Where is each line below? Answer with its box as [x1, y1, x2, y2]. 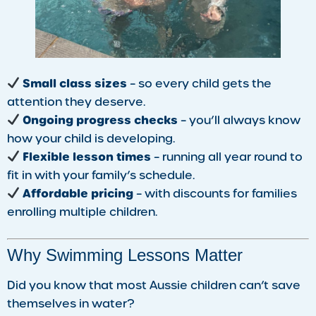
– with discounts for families [133, 186, 298, 201]
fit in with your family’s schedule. [7, 167, 195, 183]
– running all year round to [151, 149, 303, 164]
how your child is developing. [7, 130, 175, 146]
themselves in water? [7, 296, 134, 311]
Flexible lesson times [23, 148, 152, 165]
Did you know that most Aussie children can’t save [7, 277, 300, 293]
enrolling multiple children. [7, 204, 157, 219]
